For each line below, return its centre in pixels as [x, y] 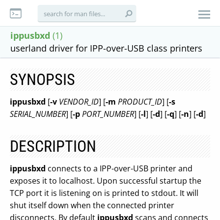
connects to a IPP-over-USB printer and [119, 168]
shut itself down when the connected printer [92, 205]
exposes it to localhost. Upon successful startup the [106, 181]
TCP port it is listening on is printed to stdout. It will [104, 193]
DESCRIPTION [53, 146]
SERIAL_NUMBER [38, 114]
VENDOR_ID [79, 102]
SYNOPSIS [42, 80]
